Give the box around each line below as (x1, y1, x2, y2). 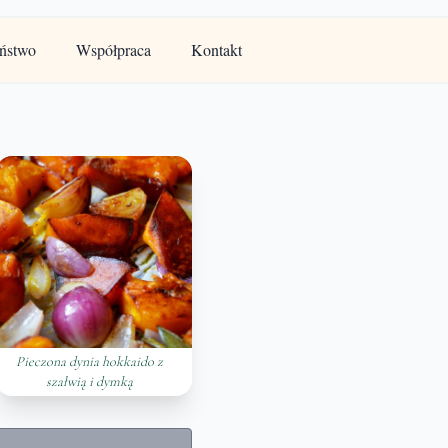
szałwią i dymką (46, 373, 134, 390)
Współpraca (75, 39, 151, 60)
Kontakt (190, 39, 242, 60)
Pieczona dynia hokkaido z (16, 353, 164, 370)
